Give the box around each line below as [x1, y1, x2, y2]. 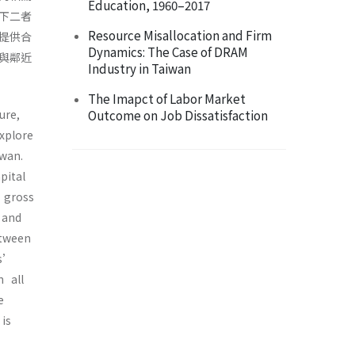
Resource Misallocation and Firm [88, 26, 272, 44]
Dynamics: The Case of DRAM [88, 43, 248, 61]
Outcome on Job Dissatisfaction [88, 106, 268, 124]
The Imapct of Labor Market [88, 90, 246, 108]
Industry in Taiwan [88, 59, 191, 78]
